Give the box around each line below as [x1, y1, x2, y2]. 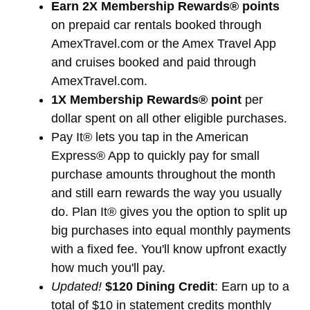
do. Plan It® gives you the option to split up [51, 204, 287, 219]
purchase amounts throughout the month [51, 167, 275, 181]
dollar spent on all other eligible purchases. [51, 111, 287, 125]
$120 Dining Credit [105, 279, 215, 293]
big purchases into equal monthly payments [51, 223, 291, 237]
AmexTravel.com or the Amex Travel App [51, 36, 276, 51]
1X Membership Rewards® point [51, 92, 241, 107]
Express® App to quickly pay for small [51, 148, 259, 163]
